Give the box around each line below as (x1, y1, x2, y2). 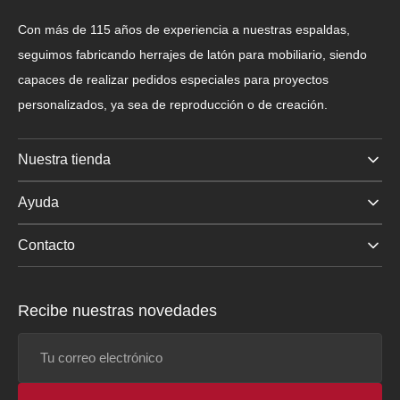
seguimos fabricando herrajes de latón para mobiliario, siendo (18, 47, 367, 62)
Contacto (18, 237, 75, 253)
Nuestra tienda (18, 152, 111, 167)
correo (17, 364, 54, 379)
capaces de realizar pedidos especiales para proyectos (18, 72, 329, 87)
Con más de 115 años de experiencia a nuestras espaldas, (18, 22, 350, 37)
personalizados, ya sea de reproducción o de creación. (18, 97, 328, 112)
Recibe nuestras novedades (18, 302, 217, 320)
